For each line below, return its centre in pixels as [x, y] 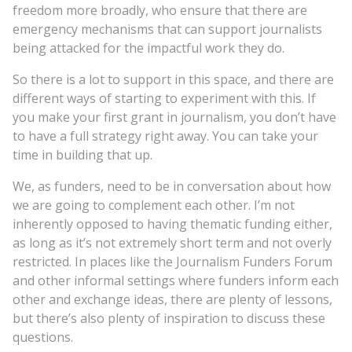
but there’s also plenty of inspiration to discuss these [169, 318]
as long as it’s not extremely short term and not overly [172, 242]
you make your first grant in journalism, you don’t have [174, 117]
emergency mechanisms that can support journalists [167, 29]
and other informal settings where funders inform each [176, 280]
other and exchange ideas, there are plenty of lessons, [172, 299]
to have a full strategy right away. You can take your [165, 136]
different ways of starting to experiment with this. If [164, 98]
